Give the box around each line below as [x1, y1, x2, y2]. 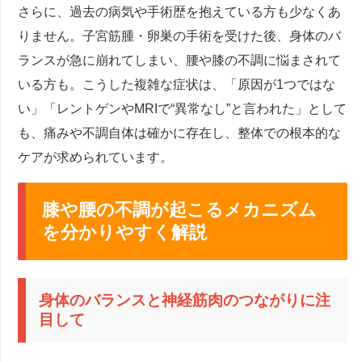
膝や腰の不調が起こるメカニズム [42, 199, 318, 220]
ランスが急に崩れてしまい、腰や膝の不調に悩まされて [18, 53, 342, 67]
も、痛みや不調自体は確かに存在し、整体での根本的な [18, 125, 342, 140]
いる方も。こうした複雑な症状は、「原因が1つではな [18, 77, 336, 91]
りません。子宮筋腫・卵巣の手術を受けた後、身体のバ [18, 28, 342, 43]
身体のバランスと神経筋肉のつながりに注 [39, 291, 331, 309]
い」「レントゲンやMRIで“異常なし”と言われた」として [18, 101, 347, 116]
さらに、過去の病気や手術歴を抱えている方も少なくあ [18, 4, 342, 19]
